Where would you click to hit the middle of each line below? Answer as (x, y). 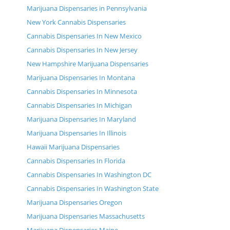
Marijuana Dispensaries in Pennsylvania (87, 8)
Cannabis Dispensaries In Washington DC (89, 175)
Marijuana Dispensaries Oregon (74, 203)
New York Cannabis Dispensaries (76, 22)
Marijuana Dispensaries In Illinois (76, 133)
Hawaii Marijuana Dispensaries (73, 147)
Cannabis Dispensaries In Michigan (79, 106)
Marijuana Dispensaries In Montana (81, 78)
